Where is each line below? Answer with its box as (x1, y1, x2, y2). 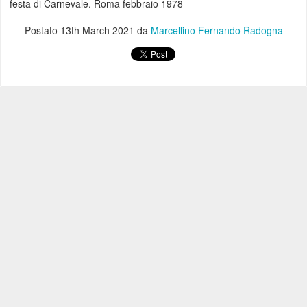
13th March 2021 (60, 23, 134, 38)
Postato (24, 23, 60, 38)
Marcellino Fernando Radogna (150, 23, 283, 38)
